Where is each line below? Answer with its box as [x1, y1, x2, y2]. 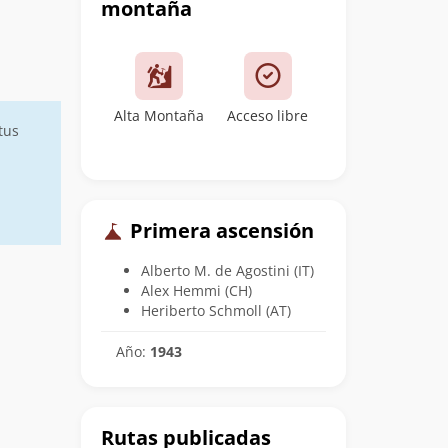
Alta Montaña [114, 106, 205, 125]
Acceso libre [227, 106, 309, 125]
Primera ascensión [125, 217, 314, 244]
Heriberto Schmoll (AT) [141, 300, 291, 320]
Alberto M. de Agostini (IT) [141, 260, 314, 280]
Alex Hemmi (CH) [141, 280, 252, 300]
